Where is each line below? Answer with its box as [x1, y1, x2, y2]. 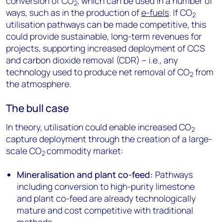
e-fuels [141, 6, 169, 18]
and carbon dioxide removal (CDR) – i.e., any [6, 54, 178, 66]
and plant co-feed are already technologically [17, 192, 196, 204]
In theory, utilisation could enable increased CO [6, 121, 191, 133]
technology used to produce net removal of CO [6, 66, 190, 78]
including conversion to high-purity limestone [17, 180, 195, 192]
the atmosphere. [6, 78, 71, 90]
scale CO [6, 145, 42, 157]
